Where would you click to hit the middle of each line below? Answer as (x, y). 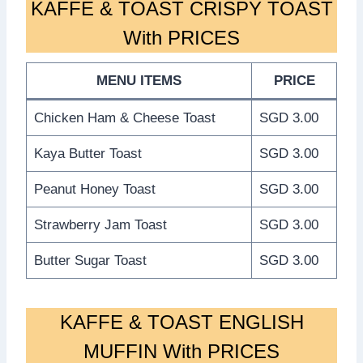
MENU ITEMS (139, 80)
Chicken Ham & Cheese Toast (124, 117)
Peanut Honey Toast (94, 189)
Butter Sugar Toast (90, 260)
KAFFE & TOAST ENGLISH (181, 322)
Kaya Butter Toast (88, 153)
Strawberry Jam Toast (100, 224)
